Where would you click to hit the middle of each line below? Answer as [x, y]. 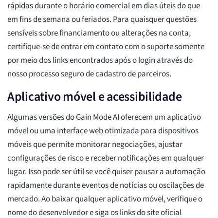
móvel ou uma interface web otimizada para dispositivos [103, 131]
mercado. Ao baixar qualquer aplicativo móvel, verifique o [105, 199]
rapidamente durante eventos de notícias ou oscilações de [106, 186]
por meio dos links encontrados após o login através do [100, 61]
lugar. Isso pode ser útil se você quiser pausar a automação [106, 172]
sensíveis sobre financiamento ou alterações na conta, [99, 33]
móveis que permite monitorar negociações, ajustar [95, 145]
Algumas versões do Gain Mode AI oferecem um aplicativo [104, 118]
